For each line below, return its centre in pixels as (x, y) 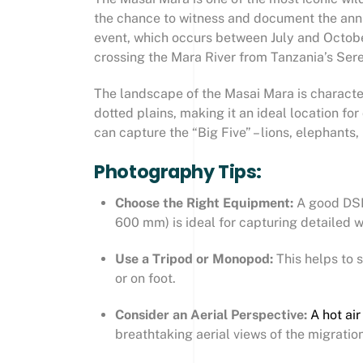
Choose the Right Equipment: (204, 203)
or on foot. (145, 278)
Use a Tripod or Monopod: (194, 258)
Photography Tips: (178, 172)
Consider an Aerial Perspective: (212, 314)
